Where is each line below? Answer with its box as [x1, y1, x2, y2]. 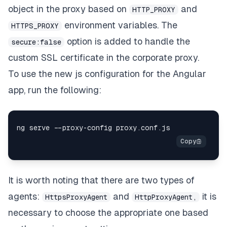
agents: [8, 191, 42, 202]
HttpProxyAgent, [135, 193, 197, 201]
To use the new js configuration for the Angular [8, 68, 206, 79]
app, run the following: [8, 84, 101, 95]
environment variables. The [62, 19, 177, 30]
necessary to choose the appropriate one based [8, 207, 208, 218]
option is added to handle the [64, 35, 190, 47]
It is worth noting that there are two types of [8, 174, 195, 185]
